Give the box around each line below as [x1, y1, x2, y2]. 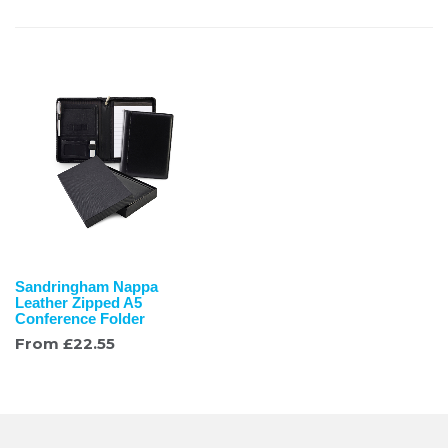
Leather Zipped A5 [15, 294, 142, 311]
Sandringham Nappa [15, 278, 158, 295]
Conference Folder [15, 310, 145, 327]
